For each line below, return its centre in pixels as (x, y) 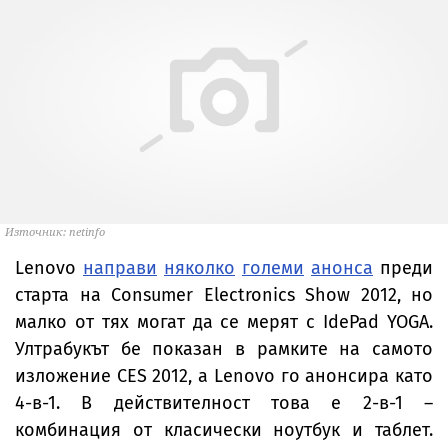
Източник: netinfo (55, 231)
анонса (342, 268)
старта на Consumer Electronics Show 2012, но (224, 295)
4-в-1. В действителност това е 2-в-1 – (224, 403)
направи (120, 268)
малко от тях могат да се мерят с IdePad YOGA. (224, 322)
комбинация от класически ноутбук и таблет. (224, 430)
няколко (199, 268)
